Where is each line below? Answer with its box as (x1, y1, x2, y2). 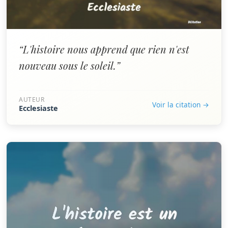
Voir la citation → (152, 99, 209, 109)
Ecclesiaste (19, 103, 58, 113)
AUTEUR (19, 95, 45, 104)
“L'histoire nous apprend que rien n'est (19, 42, 189, 56)
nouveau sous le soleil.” (19, 59, 120, 72)
